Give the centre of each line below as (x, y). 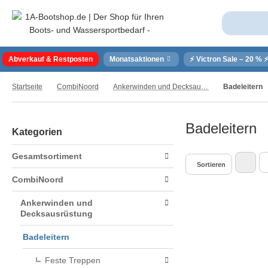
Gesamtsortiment (47, 156)
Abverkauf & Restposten (51, 59)
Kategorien (37, 132)
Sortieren (211, 165)
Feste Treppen (73, 260)
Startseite (27, 87)
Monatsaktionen (137, 59)
